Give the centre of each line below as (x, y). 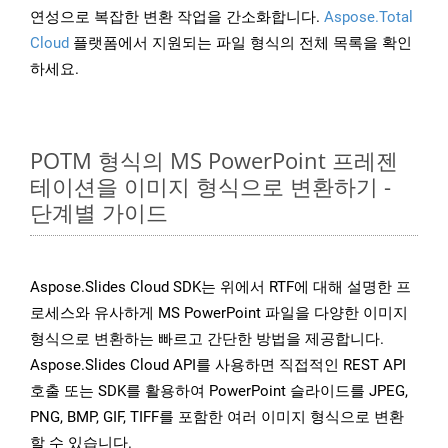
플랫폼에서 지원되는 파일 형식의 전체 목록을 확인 (240, 43)
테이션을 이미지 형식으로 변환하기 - (210, 186)
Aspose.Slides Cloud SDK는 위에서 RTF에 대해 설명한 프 (220, 287)
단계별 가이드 (99, 212)
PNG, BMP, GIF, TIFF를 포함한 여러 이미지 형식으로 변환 (217, 417)
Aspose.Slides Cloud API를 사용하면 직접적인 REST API (218, 365)
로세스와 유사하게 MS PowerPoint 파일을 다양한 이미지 (219, 313)
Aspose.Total (368, 17)
